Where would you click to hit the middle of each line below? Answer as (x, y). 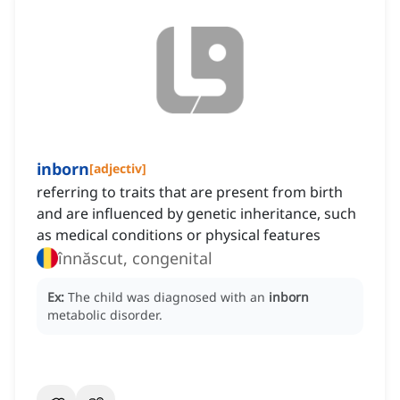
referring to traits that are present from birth (190, 192)
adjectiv (118, 169)
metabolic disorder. (105, 315)
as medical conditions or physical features (179, 235)
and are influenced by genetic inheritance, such (196, 214)
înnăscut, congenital (135, 258)
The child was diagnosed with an (168, 297)
